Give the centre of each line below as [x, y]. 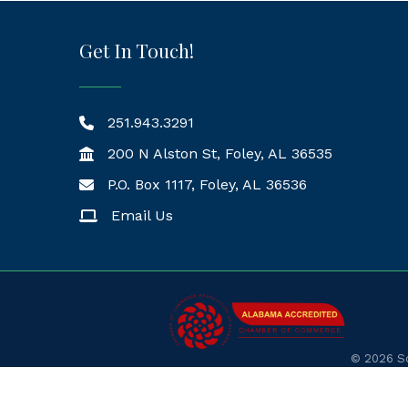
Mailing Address [134, 187]
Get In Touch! [137, 50]
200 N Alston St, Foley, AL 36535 [220, 153]
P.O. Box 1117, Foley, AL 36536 [207, 184]
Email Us [142, 215]
